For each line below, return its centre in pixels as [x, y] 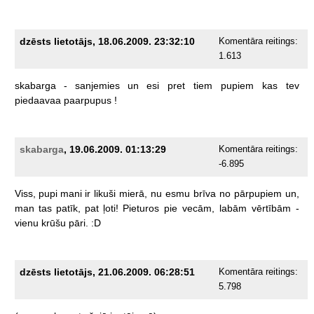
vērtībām [271, 209]
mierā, [133, 194]
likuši [104, 194]
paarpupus [87, 101]
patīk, [68, 209]
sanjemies [97, 86]
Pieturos [141, 209]
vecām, [198, 209]
